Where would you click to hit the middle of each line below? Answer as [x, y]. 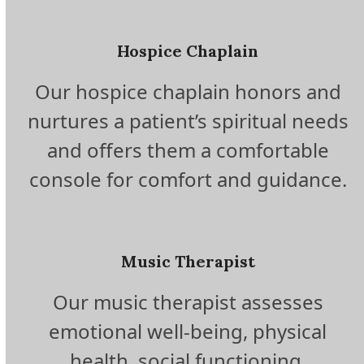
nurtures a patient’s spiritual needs [188, 121]
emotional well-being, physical [188, 331]
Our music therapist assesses [188, 302]
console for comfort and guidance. [188, 180]
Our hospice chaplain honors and [188, 92]
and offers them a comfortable [188, 150]
